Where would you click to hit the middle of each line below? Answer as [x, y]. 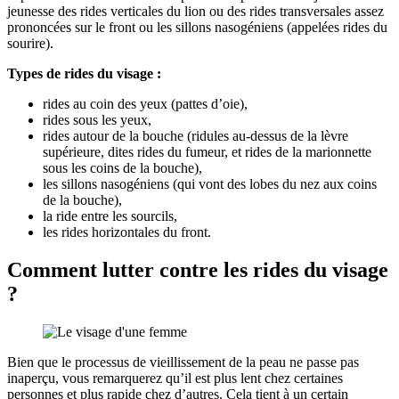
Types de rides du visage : [84, 74]
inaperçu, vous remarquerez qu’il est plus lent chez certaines [175, 379]
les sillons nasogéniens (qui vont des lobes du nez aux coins [210, 184]
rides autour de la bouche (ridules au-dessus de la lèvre [195, 136]
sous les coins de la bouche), [122, 168]
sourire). [30, 44]
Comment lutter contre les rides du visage [198, 270]
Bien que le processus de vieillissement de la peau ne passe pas [183, 362]
